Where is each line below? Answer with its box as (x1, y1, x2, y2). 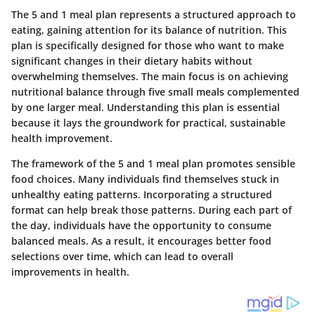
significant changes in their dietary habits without (11, 54, 252, 68)
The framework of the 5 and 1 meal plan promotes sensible (11, 157, 295, 171)
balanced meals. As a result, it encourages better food (11, 234, 271, 248)
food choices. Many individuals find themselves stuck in (11, 172, 279, 186)
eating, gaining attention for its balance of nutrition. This (11, 23, 287, 37)
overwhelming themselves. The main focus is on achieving (11, 70, 288, 84)
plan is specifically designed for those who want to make (11, 39, 284, 53)
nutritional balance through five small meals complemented (11, 85, 300, 99)
